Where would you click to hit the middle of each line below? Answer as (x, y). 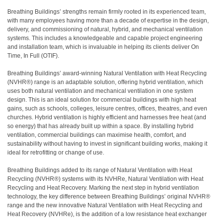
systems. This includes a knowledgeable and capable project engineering (105, 38)
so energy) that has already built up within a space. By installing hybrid (100, 126)
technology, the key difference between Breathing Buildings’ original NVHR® (109, 197)
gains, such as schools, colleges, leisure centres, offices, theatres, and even (107, 109)
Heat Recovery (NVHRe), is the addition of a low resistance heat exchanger (107, 214)
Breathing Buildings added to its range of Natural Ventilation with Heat (100, 170)
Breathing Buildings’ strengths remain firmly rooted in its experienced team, (107, 12)
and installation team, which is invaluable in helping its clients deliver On (103, 47)
